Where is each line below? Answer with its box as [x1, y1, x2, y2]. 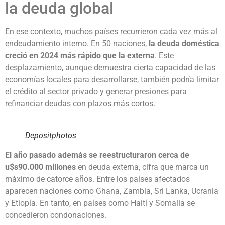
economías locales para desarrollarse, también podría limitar [5, 75, 219, 85]
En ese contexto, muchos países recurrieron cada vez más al [5, 27, 217, 37]
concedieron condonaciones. [5, 210, 106, 220]
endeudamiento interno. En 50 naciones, [5, 39, 147, 49]
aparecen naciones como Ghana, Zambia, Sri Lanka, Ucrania [5, 186, 218, 196]
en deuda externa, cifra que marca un [76, 162, 209, 172]
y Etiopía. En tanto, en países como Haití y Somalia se [5, 198, 195, 208]
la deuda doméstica [147, 39, 219, 49]
